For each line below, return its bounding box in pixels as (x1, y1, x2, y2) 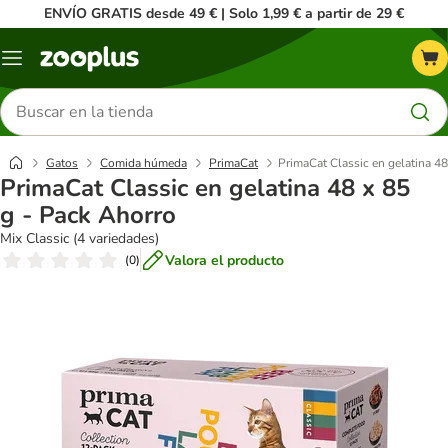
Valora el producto (165, 250, 284, 270)
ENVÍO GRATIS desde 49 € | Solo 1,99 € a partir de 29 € (44, 4, 404, 23)
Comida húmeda (100, 155, 187, 171)
